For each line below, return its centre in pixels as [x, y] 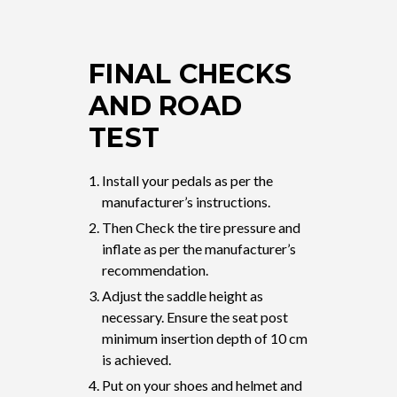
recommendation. [155, 269]
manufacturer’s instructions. [186, 201]
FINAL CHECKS [190, 74]
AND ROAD [165, 105]
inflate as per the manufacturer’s [199, 248]
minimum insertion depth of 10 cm [205, 338]
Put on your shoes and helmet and [202, 385]
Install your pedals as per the [187, 180]
